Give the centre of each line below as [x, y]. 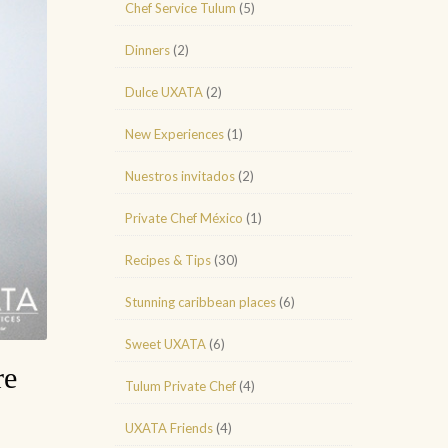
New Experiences [174, 134]
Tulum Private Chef [180, 386]
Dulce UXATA [164, 92]
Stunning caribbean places [200, 302]
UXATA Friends [169, 428]
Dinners [147, 50]
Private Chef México [184, 218]
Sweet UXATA [165, 344]
